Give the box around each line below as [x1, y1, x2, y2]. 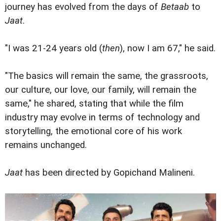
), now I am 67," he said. [120, 43, 216, 54]
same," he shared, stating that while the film [5, 98, 184, 110]
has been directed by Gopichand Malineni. [23, 167, 195, 179]
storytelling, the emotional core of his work [5, 126, 182, 137]
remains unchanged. [5, 140, 87, 151]
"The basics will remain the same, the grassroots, [5, 71, 208, 82]
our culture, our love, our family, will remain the [5, 84, 196, 96]
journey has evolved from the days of [5, 1, 161, 12]
